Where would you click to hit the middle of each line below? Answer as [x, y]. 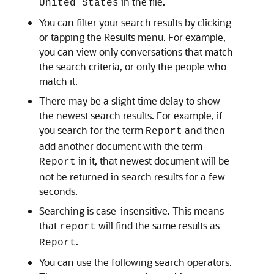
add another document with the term [121, 146]
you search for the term [92, 130]
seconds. [58, 191]
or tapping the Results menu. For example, [132, 37]
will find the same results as [158, 225]
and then [204, 130]
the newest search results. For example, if [131, 115]
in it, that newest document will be [153, 161]
